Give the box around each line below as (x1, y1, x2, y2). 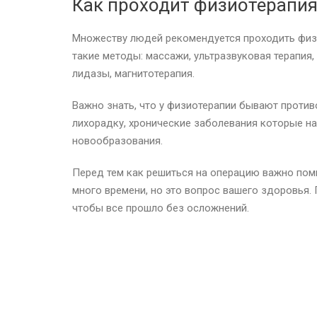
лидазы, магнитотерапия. (72, 67, 195, 80)
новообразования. (72, 134, 166, 147)
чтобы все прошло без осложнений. (72, 202, 249, 214)
